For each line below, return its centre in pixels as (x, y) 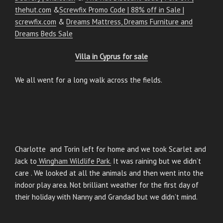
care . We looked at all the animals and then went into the (109, 173)
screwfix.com (36, 21)
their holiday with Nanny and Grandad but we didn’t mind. (106, 197)
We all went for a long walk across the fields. (89, 80)
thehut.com (33, 9)
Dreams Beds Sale (44, 33)
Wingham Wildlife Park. (74, 161)
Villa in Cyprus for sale (111, 57)
